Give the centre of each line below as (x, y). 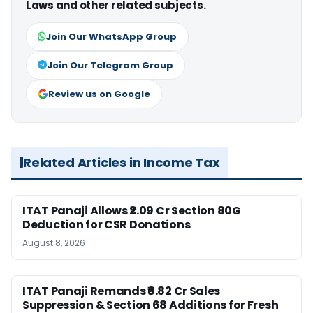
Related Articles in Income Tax (122, 162)
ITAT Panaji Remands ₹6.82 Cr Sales (122, 291)
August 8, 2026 (54, 242)
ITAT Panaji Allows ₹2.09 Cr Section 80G (132, 210)
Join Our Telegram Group (110, 65)
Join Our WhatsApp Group (111, 36)
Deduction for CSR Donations (107, 224)
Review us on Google (99, 94)
